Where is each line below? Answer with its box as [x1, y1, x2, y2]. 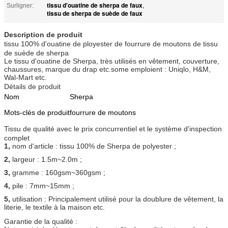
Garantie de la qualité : [4, 217, 77, 225]
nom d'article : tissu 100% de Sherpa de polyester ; [12, 141, 176, 150]
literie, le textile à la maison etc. [4, 203, 105, 211]
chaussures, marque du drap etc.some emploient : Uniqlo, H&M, [4, 65, 211, 73]
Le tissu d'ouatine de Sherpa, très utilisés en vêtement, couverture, [4, 56, 219, 65]
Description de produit [4, 30, 82, 39]
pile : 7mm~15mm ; [12, 181, 74, 190]
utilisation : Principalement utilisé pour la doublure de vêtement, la [12, 194, 223, 203]
